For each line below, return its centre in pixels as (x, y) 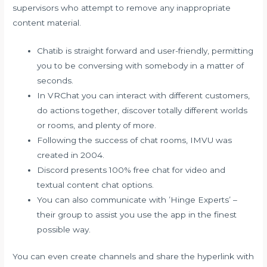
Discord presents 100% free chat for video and (131, 170)
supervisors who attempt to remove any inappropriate (122, 7)
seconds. (55, 80)
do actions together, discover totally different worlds (142, 110)
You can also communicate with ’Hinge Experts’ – (137, 199)
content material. (47, 22)
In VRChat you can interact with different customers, (144, 95)
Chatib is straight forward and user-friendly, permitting (145, 50)
